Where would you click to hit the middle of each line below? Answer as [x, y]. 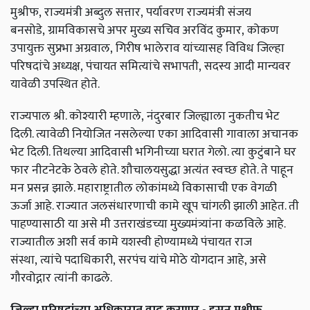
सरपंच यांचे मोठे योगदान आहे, [183, 260]
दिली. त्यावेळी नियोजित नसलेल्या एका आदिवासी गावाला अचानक [154, 134]
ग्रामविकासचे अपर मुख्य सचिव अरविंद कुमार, [146, 30]
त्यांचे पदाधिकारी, [78, 260]
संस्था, [24, 260]
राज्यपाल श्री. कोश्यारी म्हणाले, [77, 116]
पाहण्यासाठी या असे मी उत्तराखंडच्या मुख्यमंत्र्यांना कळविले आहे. [148, 224]
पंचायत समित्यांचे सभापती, [144, 66]
